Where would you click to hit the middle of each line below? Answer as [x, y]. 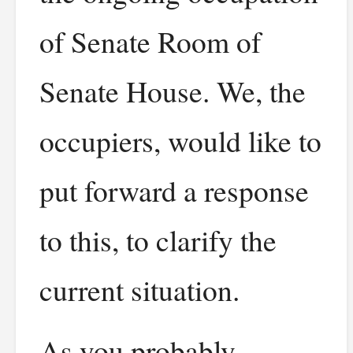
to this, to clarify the [158, 240]
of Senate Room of [150, 41]
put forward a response [174, 190]
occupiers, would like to [180, 141]
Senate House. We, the [173, 91]
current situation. [139, 290]
